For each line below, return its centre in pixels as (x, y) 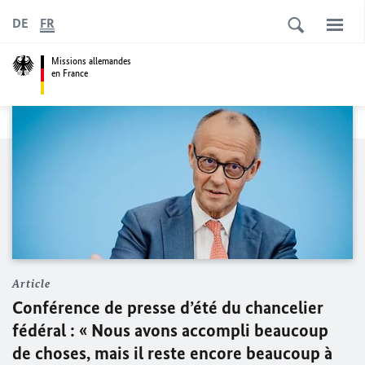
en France (70, 73)
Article (31, 284)
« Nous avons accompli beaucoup (204, 330)
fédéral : (46, 330)
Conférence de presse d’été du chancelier (168, 307)
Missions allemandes (91, 61)
